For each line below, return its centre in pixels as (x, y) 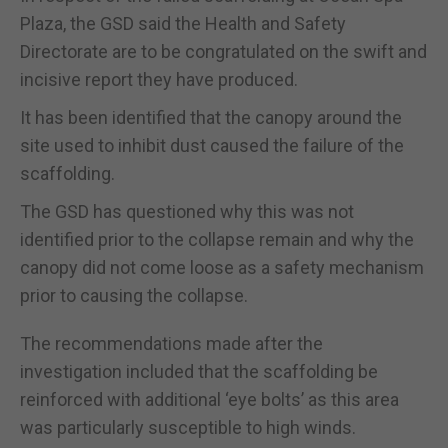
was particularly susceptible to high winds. (188, 427)
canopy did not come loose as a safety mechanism (222, 267)
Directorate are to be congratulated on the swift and (223, 51)
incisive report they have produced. (159, 79)
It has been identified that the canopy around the (211, 117)
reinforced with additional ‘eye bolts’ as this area (209, 399)
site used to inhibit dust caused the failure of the (212, 145)
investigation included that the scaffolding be (199, 371)
